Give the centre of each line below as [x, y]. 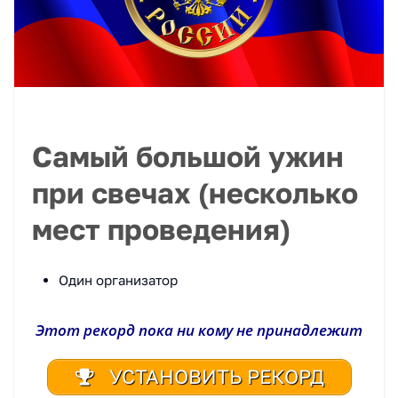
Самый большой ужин [188, 157]
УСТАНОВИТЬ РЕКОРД [214, 377]
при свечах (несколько [195, 193]
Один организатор [118, 279]
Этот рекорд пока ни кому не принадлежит [199, 330]
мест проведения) [161, 230]
